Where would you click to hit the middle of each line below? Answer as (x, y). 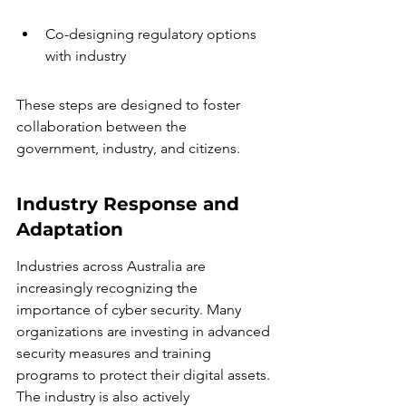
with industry (86, 56)
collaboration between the (103, 126)
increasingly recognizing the (109, 288)
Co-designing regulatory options (153, 34)
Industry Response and (130, 204)
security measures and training (116, 353)
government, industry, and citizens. (128, 148)
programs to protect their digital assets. (145, 375)
